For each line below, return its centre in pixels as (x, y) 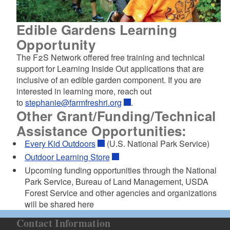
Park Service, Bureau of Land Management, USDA (116, 181)
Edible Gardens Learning (97, 29)
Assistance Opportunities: (101, 130)
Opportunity (56, 44)
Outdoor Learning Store (67, 157)
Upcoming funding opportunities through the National (120, 170)
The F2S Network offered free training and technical (110, 57)
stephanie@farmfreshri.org (73, 102)
